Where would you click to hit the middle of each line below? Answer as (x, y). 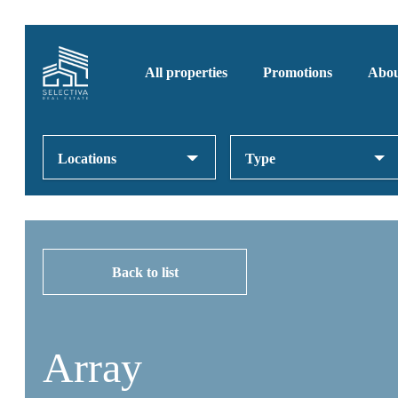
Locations (87, 159)
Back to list (145, 272)
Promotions (298, 72)
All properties (186, 72)
